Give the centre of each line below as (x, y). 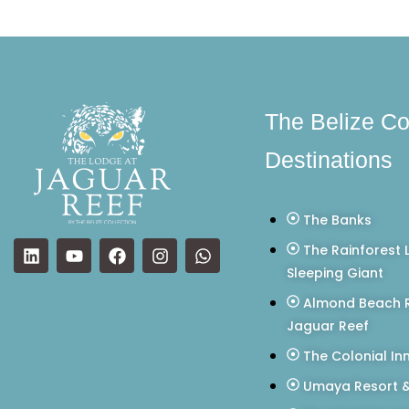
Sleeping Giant (335, 273)
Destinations (329, 160)
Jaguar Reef (328, 326)
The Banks (337, 220)
